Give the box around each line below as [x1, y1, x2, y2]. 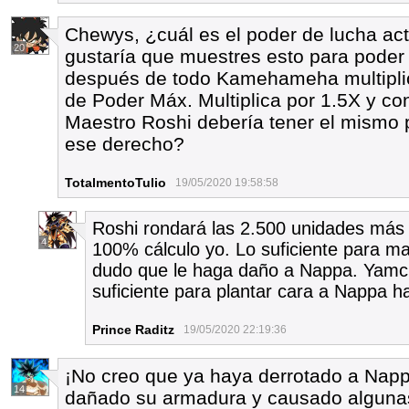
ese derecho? [65, 133, 184, 154]
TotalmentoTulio [65, 175, 166, 190]
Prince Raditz [92, 322, 174, 337]
